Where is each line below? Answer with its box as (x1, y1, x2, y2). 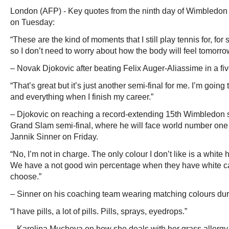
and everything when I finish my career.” (10, 93, 153, 101)
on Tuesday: (10, 18, 55, 27)
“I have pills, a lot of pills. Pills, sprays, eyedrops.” (10, 207, 187, 216)
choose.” (10, 172, 41, 181)
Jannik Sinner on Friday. (10, 132, 98, 141)
